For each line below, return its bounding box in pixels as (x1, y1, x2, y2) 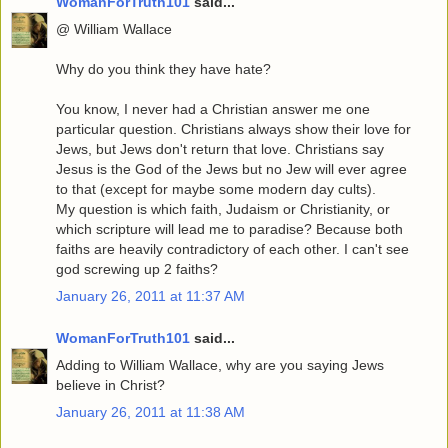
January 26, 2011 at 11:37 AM (56, 287, 245, 304)
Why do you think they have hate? (56, 60, 271, 77)
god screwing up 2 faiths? (56, 260, 218, 277)
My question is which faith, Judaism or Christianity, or (56, 200, 390, 217)
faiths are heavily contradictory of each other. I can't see (56, 240, 409, 257)
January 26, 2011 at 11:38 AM (56, 403, 245, 420)
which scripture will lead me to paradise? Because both (56, 220, 403, 237)
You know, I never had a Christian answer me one (56, 100, 370, 117)
